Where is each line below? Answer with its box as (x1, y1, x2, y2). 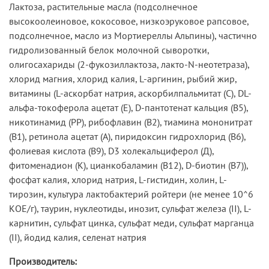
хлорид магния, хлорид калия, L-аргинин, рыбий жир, (9, 72, 237, 85)
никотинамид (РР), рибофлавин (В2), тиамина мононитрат (9, 115, 252, 128)
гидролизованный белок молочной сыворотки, (9, 43, 209, 56)
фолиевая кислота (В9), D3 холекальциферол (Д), (9, 144, 214, 157)
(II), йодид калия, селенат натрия (9, 231, 147, 243)
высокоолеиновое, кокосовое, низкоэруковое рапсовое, (9, 14, 249, 27)
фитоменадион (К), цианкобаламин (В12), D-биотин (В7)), (9, 159, 248, 171)
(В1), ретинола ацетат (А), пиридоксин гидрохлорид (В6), (9, 130, 246, 142)
